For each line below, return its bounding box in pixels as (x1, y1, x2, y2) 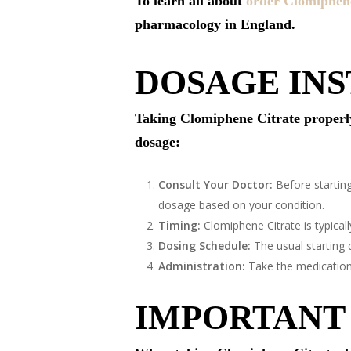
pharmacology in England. (135, 16, 295, 32)
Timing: (158, 218, 201, 233)
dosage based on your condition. (158, 197, 324, 212)
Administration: (158, 259, 245, 273)
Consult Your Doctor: (158, 177, 273, 192)
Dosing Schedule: (158, 238, 251, 253)
